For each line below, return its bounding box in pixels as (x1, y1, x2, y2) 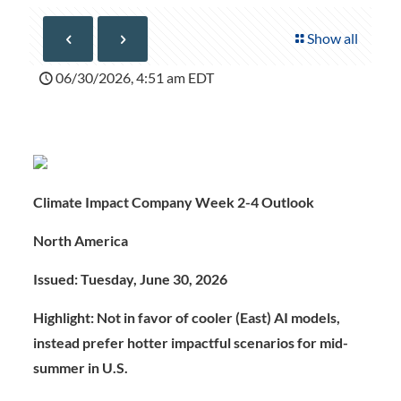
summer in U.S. (32, 359, 128, 376)
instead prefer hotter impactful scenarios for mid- (32, 334, 348, 351)
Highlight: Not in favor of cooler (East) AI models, (32, 309, 340, 326)
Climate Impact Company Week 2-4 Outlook (32, 193, 314, 210)
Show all (307, 30, 358, 47)
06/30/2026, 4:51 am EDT (55, 69, 214, 86)
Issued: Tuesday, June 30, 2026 (32, 270, 227, 287)
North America (32, 232, 128, 249)
